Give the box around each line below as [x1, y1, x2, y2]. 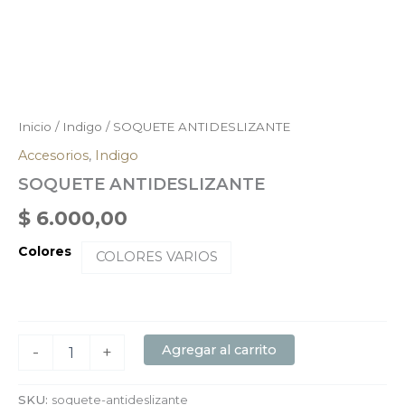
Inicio [18, 119, 52, 135]
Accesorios [18, 146, 89, 164]
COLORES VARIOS [95, 249, 218, 266]
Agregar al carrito [161, 342, 277, 359]
